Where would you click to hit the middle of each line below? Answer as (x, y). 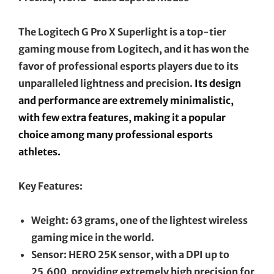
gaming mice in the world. (93, 237)
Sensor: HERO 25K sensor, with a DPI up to (130, 254)
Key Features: (50, 186)
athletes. (39, 151)
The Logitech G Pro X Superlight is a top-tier (122, 31)
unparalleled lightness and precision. (106, 83)
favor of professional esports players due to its (128, 66)
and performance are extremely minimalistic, (126, 100)
